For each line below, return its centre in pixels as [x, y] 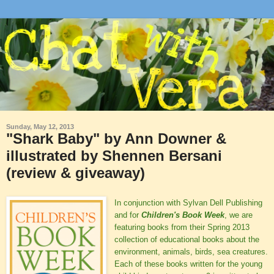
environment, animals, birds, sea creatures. [191, 251]
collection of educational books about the [187, 239]
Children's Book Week [183, 215]
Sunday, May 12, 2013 [40, 126]
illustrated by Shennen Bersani [114, 155]
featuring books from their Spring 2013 [182, 227]
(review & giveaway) [76, 172]
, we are [239, 215]
